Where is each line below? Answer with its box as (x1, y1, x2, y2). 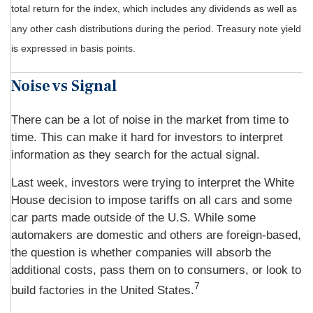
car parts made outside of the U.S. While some (11, 211, 256, 224)
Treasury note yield (217, 22, 301, 34)
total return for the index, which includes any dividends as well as (11, 3, 297, 15)
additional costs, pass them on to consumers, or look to (11, 263, 301, 277)
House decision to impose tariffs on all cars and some (11, 194, 292, 207)
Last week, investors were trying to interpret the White (11, 176, 294, 189)
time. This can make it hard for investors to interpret (11, 131, 283, 144)
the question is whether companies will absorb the (11, 246, 271, 259)
